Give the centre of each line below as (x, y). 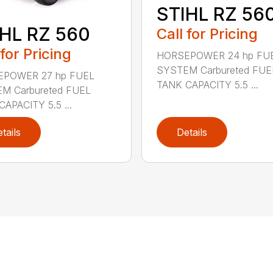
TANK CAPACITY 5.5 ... (207, 85)
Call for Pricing (207, 34)
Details (192, 132)
